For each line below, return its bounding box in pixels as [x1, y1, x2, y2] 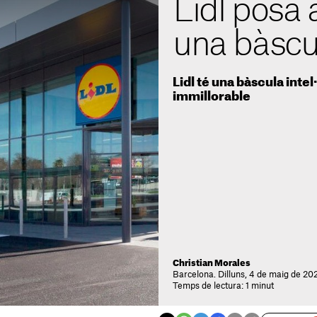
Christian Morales [173, 259, 250, 267]
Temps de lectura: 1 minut [173, 282, 274, 290]
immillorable [173, 91, 250, 103]
